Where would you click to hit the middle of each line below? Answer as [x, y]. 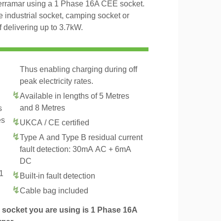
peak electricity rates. [56, 81]
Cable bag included [54, 191]
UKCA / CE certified [55, 123]
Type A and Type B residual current [81, 137]
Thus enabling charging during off [78, 69]
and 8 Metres [42, 108]
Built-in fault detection [57, 176]
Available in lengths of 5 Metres [74, 96]
